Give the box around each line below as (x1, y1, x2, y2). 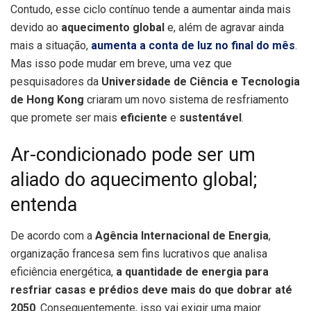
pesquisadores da (10, 74, 101, 88)
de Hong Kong (10, 92, 84, 106)
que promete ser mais (10, 110, 120, 124)
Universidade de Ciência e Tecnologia (101, 74, 300, 88)
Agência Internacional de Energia (95, 229, 269, 243)
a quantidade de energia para (116, 265, 269, 279)
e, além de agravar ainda (165, 20, 284, 34)
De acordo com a (10, 229, 95, 243)
